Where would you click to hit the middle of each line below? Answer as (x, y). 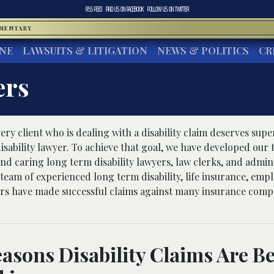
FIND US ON (116, 9)
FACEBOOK (135, 9)
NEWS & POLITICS (203, 50)
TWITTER (182, 9)
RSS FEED (94, 9)
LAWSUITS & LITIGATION (85, 50)
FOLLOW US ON (161, 9)
